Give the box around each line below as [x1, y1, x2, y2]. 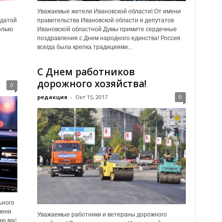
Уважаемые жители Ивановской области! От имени [37, 8, 181, 15]
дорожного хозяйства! [37, 77, 147, 90]
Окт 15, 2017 [75, 93, 108, 101]
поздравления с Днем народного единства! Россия [37, 35, 180, 42]
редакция [37, 93, 67, 101]
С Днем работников [37, 65, 135, 78]
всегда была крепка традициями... [37, 44, 132, 51]
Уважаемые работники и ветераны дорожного [37, 211, 167, 218]
